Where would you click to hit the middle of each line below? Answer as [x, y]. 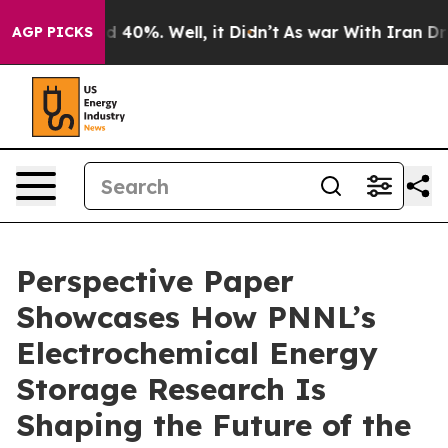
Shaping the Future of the [213, 425]
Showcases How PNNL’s [196, 317]
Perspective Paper [155, 281]
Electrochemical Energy [197, 353]
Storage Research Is [171, 389]
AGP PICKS [52, 32]
